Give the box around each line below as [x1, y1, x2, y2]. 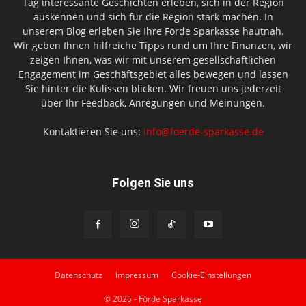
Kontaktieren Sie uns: [42, 124, 143, 138]
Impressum [115, 268, 158, 281]
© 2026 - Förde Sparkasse [104, 292, 202, 305]
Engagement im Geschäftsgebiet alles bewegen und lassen [18, 67, 288, 81]
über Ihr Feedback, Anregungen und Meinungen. [41, 96, 265, 109]
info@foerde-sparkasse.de [143, 124, 264, 138]
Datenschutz [55, 268, 102, 281]
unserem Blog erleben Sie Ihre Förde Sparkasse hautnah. [22, 24, 284, 38]
